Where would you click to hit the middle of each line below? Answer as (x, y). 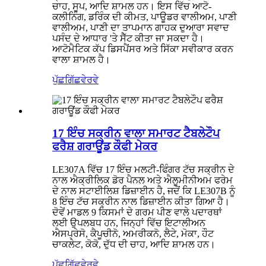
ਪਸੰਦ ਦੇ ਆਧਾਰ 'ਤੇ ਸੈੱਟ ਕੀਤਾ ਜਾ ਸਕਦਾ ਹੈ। (128, 38)
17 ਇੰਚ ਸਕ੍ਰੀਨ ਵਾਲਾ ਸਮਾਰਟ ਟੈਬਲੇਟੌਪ (136, 134)
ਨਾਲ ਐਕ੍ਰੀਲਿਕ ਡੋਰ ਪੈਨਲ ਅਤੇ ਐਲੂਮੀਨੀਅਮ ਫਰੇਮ (142, 180)
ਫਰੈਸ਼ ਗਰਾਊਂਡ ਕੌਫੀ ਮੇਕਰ (105, 147)
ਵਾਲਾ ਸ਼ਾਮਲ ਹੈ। (81, 59)
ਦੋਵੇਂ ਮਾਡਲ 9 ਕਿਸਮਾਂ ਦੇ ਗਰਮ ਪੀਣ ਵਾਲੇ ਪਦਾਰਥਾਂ (137, 213)
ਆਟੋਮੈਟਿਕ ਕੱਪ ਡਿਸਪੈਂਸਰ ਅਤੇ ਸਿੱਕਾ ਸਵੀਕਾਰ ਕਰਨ (143, 49)
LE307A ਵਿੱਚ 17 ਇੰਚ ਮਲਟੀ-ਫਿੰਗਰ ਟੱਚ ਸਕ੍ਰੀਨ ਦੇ (143, 170)
